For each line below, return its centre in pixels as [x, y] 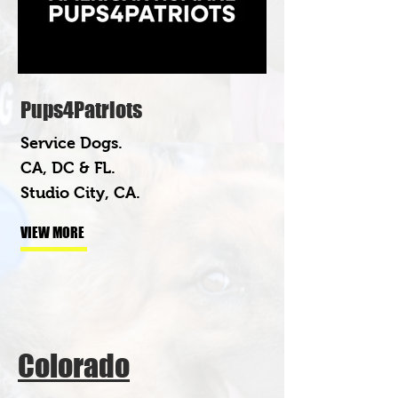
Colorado [74, 365]
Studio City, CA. [80, 192]
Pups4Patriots [81, 109]
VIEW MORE [52, 232]
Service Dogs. [72, 143]
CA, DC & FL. [68, 167]
